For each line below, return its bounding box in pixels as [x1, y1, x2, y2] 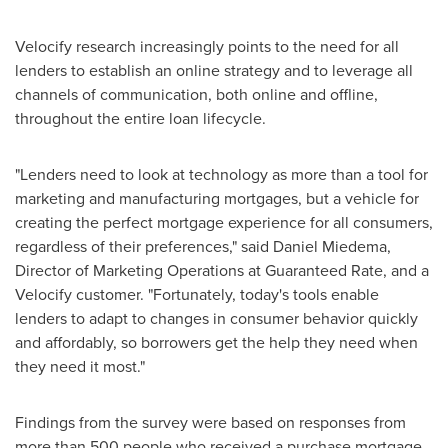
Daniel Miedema [273, 235, 387, 257]
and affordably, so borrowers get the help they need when [15, 331, 418, 353]
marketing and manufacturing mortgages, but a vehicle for [15, 187, 419, 209]
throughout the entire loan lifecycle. [15, 107, 266, 129]
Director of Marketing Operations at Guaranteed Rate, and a [15, 259, 429, 281]
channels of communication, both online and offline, [15, 83, 378, 105]
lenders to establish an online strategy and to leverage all [15, 59, 413, 81]
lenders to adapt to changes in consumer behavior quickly [15, 307, 418, 329]
